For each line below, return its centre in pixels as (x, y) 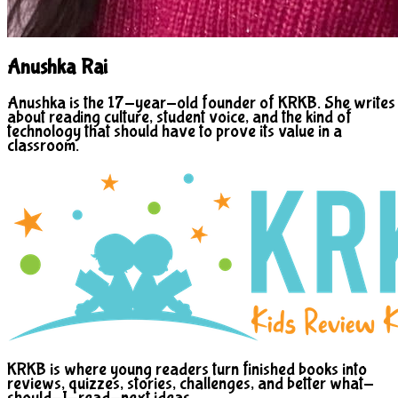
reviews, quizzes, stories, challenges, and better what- (191, 383)
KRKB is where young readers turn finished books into (187, 369)
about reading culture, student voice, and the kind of (179, 116)
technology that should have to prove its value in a (175, 131)
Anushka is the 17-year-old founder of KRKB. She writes (201, 102)
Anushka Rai (57, 68)
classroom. (43, 145)
